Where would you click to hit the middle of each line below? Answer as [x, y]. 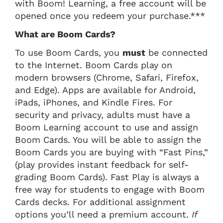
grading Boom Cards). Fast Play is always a [107, 177]
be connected [176, 52]
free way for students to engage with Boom [110, 189]
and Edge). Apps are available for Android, [105, 90]
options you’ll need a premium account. [103, 214]
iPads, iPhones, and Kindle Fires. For [94, 102]
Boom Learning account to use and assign [107, 127]
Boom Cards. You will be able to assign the [108, 139]
